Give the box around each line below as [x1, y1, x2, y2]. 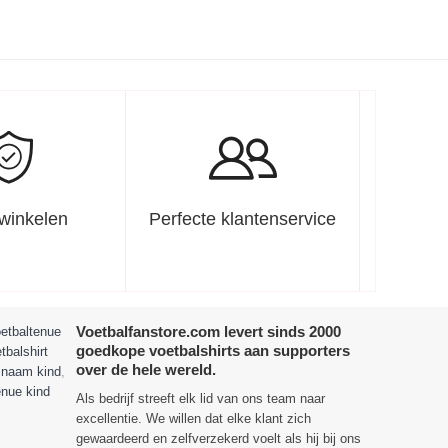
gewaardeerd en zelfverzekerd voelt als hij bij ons [76, 431, 361, 446]
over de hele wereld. [76, 361, 216, 378]
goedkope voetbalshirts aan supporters [76, 342, 350, 359]
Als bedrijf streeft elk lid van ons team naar [76, 391, 325, 406]
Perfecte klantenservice [149, 209, 337, 229]
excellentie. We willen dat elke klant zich [76, 411, 311, 426]
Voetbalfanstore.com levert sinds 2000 [76, 323, 341, 340]
